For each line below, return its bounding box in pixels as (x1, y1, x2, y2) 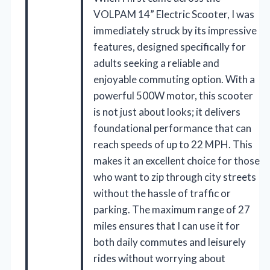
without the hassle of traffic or (93, 187, 231, 200)
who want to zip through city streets (93, 171, 256, 184)
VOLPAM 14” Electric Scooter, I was (93, 8, 254, 21)
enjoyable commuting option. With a (93, 73, 255, 86)
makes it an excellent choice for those (93, 154, 260, 168)
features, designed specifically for (93, 40, 246, 54)
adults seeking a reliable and (93, 57, 219, 70)
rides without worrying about (93, 252, 225, 265)
